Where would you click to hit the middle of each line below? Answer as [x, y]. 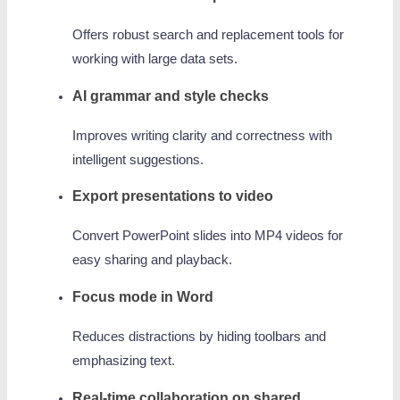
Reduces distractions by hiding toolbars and [199, 336]
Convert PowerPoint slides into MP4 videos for [207, 236]
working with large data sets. [154, 59]
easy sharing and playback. [152, 260]
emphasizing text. [123, 360]
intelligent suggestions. [137, 159]
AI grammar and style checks [170, 95]
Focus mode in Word [142, 296]
